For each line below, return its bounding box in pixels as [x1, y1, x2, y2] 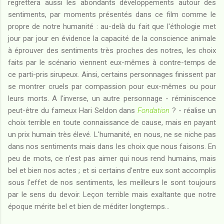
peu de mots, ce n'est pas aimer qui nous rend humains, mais [8, 153, 216, 163]
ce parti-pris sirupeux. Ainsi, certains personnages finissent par [8, 69, 216, 79]
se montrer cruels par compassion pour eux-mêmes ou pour [8, 81, 216, 91]
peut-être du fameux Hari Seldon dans [8, 105, 138, 115]
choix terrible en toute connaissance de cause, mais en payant [8, 117, 216, 127]
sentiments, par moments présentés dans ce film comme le [8, 9, 216, 19]
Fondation [137, 105, 170, 115]
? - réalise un [169, 105, 216, 115]
